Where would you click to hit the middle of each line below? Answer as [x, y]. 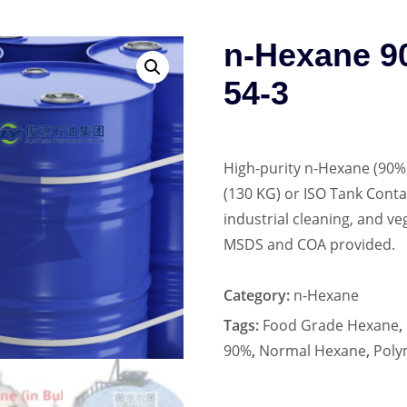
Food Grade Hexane [331, 325]
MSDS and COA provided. [310, 245]
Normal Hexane [313, 350]
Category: [259, 295]
